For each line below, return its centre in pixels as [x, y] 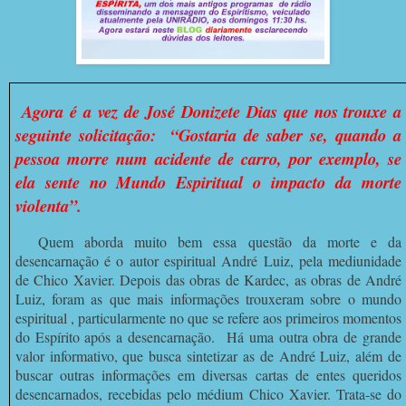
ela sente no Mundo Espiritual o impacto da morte [208, 182]
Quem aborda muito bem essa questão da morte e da [208, 241]
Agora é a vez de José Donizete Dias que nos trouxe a [212, 111]
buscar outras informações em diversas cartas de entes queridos [208, 374]
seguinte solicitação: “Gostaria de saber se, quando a [208, 135]
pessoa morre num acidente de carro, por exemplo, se [208, 158]
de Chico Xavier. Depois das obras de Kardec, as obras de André [208, 279]
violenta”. [48, 205]
